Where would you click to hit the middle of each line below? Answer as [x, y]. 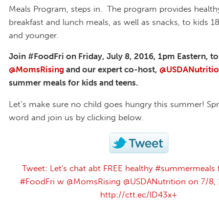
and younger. [33, 35]
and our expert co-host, [112, 70]
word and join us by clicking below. [76, 118]
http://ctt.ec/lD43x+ [139, 194]
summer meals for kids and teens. [74, 83]
